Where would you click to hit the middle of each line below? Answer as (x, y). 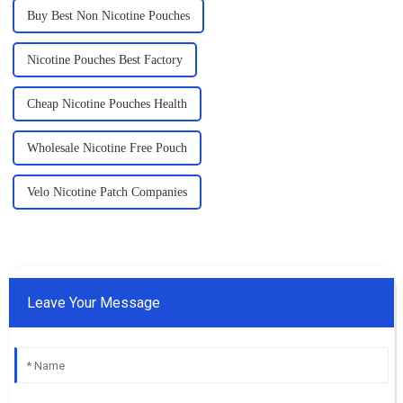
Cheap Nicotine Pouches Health (107, 104)
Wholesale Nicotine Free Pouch (107, 148)
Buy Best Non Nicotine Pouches (108, 16)
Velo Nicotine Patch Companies (107, 193)
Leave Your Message (93, 303)
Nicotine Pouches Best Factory (104, 60)
